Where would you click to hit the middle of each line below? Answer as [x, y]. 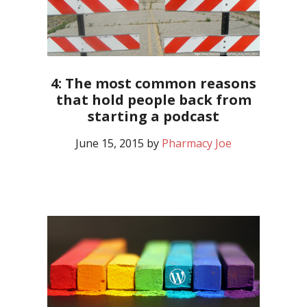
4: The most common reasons [153, 84]
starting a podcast [153, 116]
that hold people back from [153, 100]
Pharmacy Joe [197, 144]
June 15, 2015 [110, 144]
